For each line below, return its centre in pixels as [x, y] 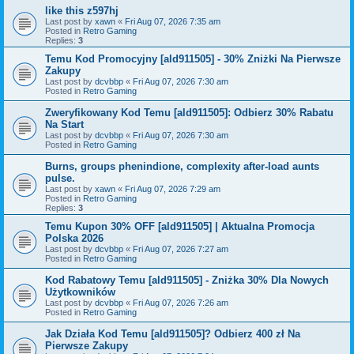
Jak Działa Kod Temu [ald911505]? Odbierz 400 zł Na [173, 333]
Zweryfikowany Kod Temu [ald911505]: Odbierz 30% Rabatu [189, 112]
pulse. [60, 178]
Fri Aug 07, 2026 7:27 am [181, 249]
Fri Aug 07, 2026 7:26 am [181, 302]
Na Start [64, 124]
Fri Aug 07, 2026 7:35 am [173, 21]
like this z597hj [82, 10]
